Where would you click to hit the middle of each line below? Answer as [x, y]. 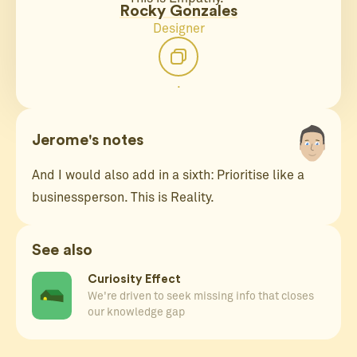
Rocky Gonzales [178, 12]
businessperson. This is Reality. [123, 198]
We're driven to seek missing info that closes [201, 297]
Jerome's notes [88, 141]
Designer [178, 29]
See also [62, 251]
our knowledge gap [136, 313]
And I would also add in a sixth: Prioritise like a [168, 176]
